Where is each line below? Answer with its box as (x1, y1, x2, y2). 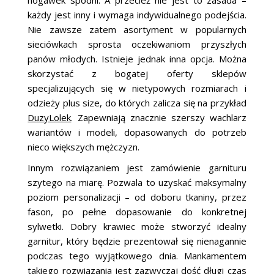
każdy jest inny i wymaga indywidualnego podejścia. (28, 8, 246, 21)
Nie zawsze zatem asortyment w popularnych (28, 23, 246, 35)
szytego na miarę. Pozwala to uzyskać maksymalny (28, 176, 246, 188)
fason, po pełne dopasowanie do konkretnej (28, 205, 246, 218)
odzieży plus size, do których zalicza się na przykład (28, 96, 246, 109)
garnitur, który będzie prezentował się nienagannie (28, 234, 246, 247)
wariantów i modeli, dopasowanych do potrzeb (28, 125, 246, 138)
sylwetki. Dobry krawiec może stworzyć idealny (28, 220, 246, 232)
